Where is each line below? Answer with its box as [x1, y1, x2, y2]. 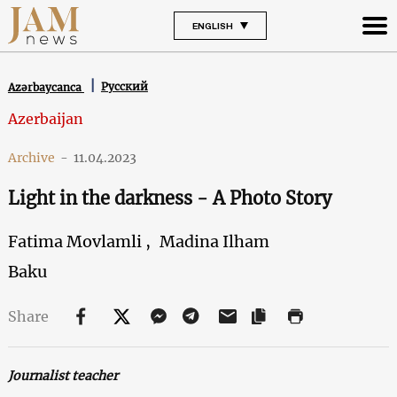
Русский [100, 80, 148, 94]
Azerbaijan [7, 109, 83, 128]
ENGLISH [191, 19, 233, 31]
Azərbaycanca [7, 80, 84, 94]
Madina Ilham [159, 230, 269, 252]
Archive [7, 149, 55, 166]
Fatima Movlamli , [7, 230, 151, 252]
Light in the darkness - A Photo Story [7, 186, 331, 209]
